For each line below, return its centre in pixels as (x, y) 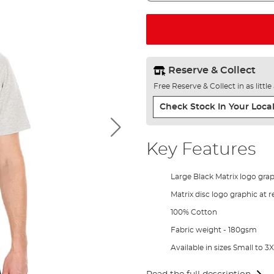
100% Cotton (194, 212)
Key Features (201, 150)
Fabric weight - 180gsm (213, 230)
